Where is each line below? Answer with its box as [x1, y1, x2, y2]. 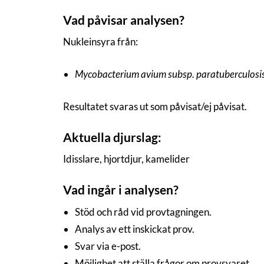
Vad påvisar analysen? [63, 12, 184, 27]
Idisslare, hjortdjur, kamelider [63, 153, 190, 166]
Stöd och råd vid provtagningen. [75, 205, 212, 218]
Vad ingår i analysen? [63, 182, 179, 197]
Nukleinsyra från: [63, 35, 138, 48]
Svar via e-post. [75, 239, 141, 252]
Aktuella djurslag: [63, 129, 161, 144]
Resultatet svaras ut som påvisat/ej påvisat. [63, 100, 247, 113]
